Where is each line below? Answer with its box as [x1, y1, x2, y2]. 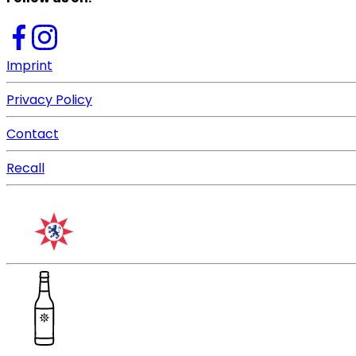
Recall [6, 158, 44, 177]
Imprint [6, 56, 52, 75]
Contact [6, 124, 59, 143]
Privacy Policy [6, 90, 92, 109]
